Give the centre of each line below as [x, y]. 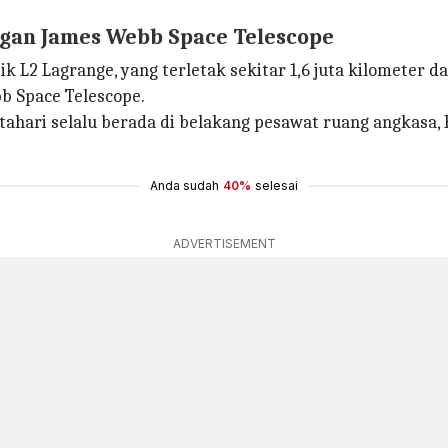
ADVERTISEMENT [224, 243]
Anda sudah [184, 185]
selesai [276, 185]
